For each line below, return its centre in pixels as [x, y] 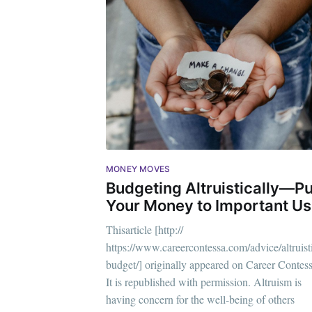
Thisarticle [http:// [145, 229]
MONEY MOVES [138, 169]
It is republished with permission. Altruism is [204, 281]
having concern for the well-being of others [200, 299]
